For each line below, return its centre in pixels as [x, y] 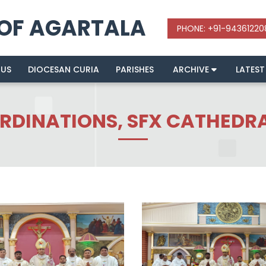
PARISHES [134, 70]
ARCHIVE [192, 70]
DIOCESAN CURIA [63, 70]
